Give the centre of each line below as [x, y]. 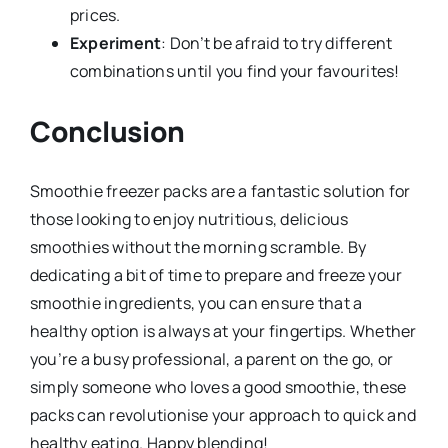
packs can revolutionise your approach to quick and [222, 415]
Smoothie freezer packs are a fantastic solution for [220, 191]
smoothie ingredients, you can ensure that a [196, 303]
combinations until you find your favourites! [234, 71]
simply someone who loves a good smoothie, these [218, 387]
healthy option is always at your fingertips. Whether [223, 331]
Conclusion [107, 131]
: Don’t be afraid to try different [277, 43]
